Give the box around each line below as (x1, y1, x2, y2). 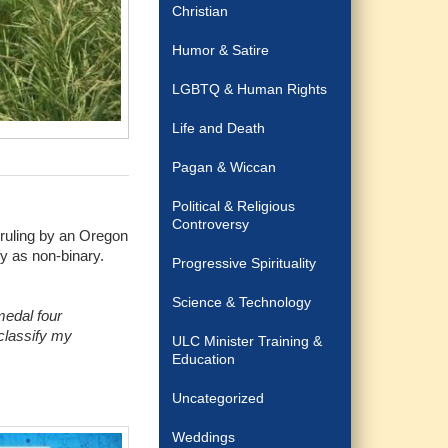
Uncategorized (172, 390, 265, 406)
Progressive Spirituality (172, 255, 317, 271)
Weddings (172, 429, 236, 445)
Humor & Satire (172, 42, 270, 58)
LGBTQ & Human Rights (172, 81, 328, 97)
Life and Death (172, 120, 266, 136)
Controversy (172, 216, 250, 232)
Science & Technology (172, 294, 312, 310)
